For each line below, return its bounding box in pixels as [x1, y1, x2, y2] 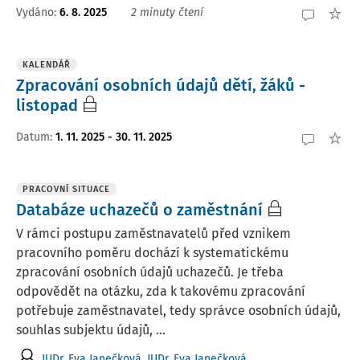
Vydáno [16, 5, 54, 19]
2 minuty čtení [131, 5, 203, 19]
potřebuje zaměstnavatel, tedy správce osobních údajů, [16, 303, 341, 318]
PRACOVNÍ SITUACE [22, 184, 110, 194]
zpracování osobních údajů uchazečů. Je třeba [16, 264, 284, 280]
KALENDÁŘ [22, 59, 71, 70]
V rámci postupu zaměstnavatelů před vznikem [16, 226, 291, 241]
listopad [16, 96, 78, 115]
